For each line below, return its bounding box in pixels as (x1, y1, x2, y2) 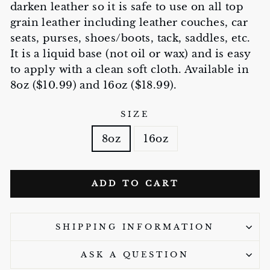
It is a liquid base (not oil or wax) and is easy (10, 48, 251, 60)
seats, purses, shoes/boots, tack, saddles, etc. (10, 32, 251, 44)
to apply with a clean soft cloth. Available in (10, 63, 250, 75)
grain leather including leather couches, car (10, 16, 248, 28)
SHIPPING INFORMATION (55, 222, 215, 232)
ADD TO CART (91, 178, 179, 189)
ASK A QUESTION (80, 250, 190, 260)
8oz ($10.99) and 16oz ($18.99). (10, 79, 177, 91)
